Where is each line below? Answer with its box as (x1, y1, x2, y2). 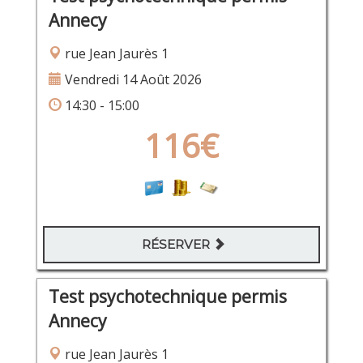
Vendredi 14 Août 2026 (61, 70, 202, 89)
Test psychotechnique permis (48, 285, 287, 309)
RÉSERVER (142, 237, 213, 253)
